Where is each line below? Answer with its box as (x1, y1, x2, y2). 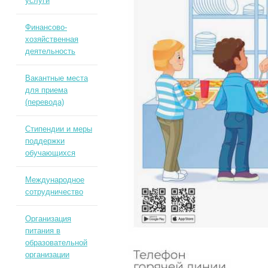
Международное (25, 175, 84, 184)
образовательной (25, 238, 87, 247)
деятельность (25, 47, 75, 56)
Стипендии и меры (25, 124, 92, 133)
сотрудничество (25, 187, 83, 196)
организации (25, 250, 69, 259)
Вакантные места (25, 74, 88, 83)
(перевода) (25, 98, 64, 106)
